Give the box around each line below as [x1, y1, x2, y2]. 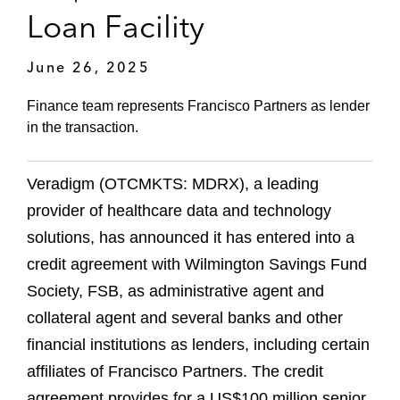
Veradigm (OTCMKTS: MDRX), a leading [27, 175, 319, 194]
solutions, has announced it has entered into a [27, 229, 354, 247]
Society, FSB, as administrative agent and [27, 282, 324, 301]
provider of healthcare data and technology [27, 202, 331, 221]
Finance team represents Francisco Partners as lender [27, 98, 370, 114]
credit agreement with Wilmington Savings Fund [27, 255, 367, 274]
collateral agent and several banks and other [27, 309, 343, 328]
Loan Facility [27, 6, 204, 46]
